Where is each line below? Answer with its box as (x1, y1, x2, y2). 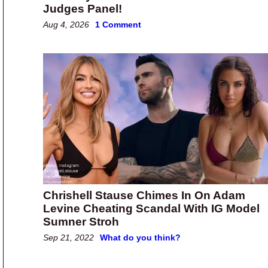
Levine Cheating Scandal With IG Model (43, 202, 260, 215)
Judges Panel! (43, 2, 122, 16)
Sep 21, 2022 (43, 232, 94, 242)
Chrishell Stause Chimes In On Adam (43, 188, 245, 202)
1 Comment (95, 20, 141, 30)
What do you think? (100, 232, 181, 242)
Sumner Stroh (43, 215, 119, 228)
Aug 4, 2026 (43, 20, 89, 30)
